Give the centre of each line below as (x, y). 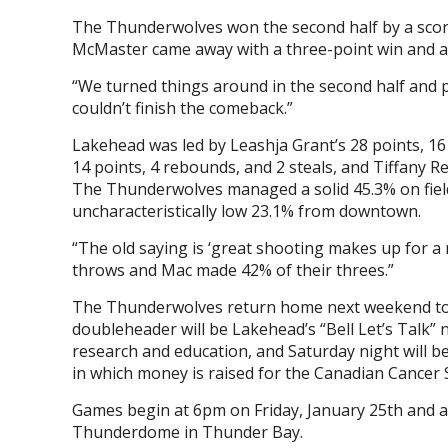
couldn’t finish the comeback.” (182, 108)
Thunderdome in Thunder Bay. (187, 432)
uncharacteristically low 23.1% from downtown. (246, 211)
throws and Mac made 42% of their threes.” (233, 270)
